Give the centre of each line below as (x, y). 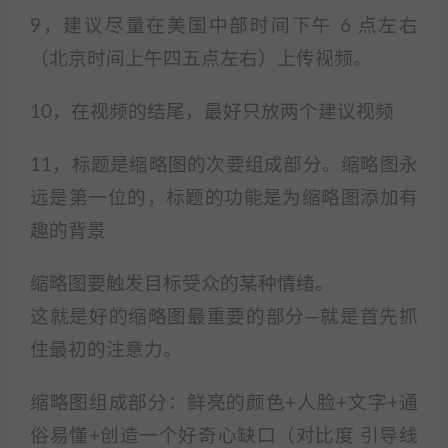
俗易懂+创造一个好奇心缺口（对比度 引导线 (224, 436)
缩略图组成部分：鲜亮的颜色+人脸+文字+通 (224, 403)
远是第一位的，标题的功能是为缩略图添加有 (224, 198)
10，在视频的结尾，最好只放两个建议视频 (212, 112)
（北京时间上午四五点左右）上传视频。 (201, 59)
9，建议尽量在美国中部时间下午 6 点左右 (224, 26)
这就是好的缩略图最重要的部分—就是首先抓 (224, 317)
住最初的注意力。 (106, 350)
